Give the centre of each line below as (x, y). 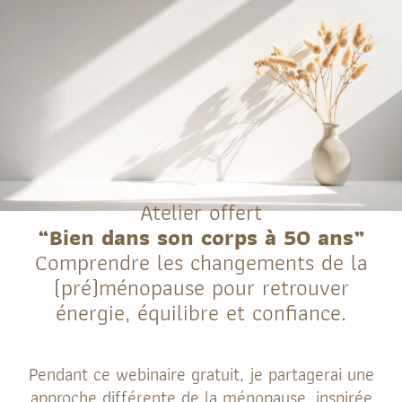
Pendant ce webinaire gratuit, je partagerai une (201, 374)
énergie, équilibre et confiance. (201, 312)
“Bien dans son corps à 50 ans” (201, 237)
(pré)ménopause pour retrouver (201, 287)
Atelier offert (201, 212)
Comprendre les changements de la (201, 262)
